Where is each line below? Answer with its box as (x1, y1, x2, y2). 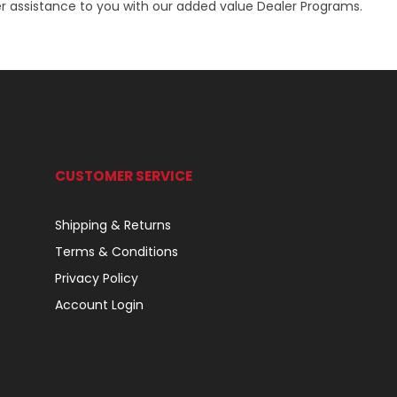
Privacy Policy (54, 269, 138, 287)
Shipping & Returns (54, 216, 171, 234)
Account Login (54, 296, 144, 314)
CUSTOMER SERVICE (54, 167, 192, 185)
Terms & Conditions (54, 243, 178, 261)
